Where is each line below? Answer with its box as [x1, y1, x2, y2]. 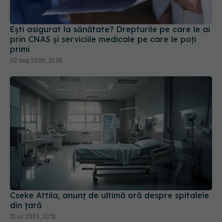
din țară [10, 176, 42, 186]
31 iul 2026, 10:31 [10, 188, 56, 196]
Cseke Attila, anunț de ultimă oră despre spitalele [10, 166, 209, 176]
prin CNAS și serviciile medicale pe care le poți [10, 10, 196, 21]
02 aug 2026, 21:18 [10, 33, 62, 41]
